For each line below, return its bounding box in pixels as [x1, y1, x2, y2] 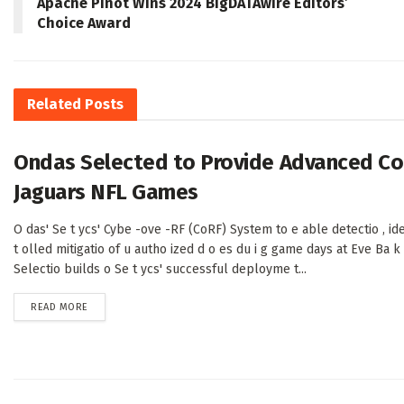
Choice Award [37, 14, 131, 32]
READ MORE [31, 301, 88, 314]
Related [27, 96, 81, 114]
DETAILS [87, 300, 124, 313]
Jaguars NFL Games [14, 179, 198, 206]
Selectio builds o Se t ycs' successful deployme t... [14, 262, 307, 278]
